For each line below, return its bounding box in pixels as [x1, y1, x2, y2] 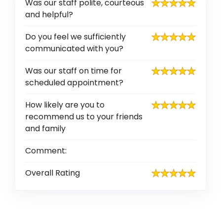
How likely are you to [25, 99, 105, 110]
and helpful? [25, 9, 73, 20]
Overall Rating [25, 167, 80, 179]
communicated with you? [25, 43, 123, 54]
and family [25, 123, 66, 134]
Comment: [25, 145, 67, 156]
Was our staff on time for [25, 65, 122, 76]
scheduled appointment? [25, 77, 123, 88]
